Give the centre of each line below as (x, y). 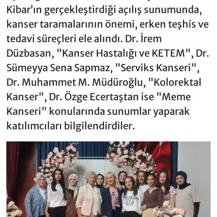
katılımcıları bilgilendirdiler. (70, 126)
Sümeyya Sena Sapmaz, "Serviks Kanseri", (103, 68)
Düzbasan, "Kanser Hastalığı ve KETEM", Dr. (108, 53)
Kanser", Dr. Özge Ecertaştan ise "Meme (98, 97)
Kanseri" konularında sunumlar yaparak (98, 111)
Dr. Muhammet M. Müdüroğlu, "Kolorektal (104, 82)
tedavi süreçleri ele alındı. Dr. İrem (84, 39)
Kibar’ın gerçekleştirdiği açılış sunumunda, (104, 10)
